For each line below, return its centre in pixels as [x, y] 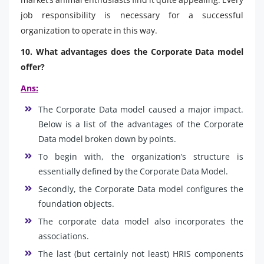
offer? [33, 67]
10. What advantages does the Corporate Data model [132, 51]
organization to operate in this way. [90, 30]
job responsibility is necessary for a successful [132, 15]
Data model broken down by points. [107, 138]
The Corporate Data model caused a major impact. [141, 109]
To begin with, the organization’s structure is [141, 156]
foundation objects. [76, 203]
